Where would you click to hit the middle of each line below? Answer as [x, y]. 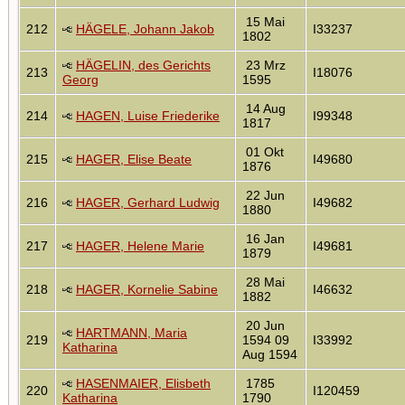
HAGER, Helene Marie [140, 245]
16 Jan [264, 238]
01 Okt [263, 151]
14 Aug [264, 108]
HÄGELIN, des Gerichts [143, 65]
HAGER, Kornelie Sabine [147, 289]
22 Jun [264, 195]
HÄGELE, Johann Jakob [145, 28]
